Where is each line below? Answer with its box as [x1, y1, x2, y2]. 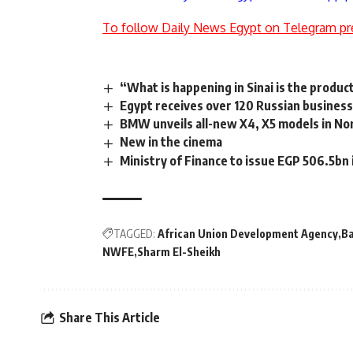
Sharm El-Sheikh [137, 244, 221, 258]
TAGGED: [113, 226, 155, 240]
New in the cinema [120, 134, 223, 150]
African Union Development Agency [158, 226, 338, 240]
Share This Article [59, 310, 160, 326]
